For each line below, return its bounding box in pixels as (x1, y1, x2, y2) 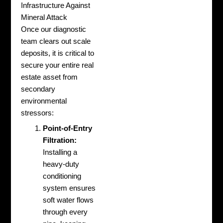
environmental (21, 97, 67, 105)
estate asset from (21, 73, 78, 81)
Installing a (43, 148, 78, 157)
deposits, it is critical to (21, 49, 95, 57)
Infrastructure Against (21, 1, 91, 9)
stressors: (21, 109, 54, 117)
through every (43, 208, 88, 217)
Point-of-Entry (43, 124, 93, 133)
